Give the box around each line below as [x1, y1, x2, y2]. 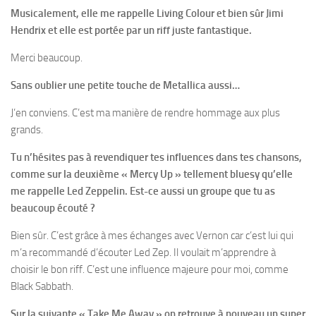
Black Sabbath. [11, 280, 73, 293]
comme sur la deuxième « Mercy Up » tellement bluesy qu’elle [11, 168, 293, 181]
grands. [11, 123, 43, 137]
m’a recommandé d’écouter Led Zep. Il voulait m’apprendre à [11, 246, 276, 260]
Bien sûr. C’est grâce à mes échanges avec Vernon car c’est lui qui [11, 229, 293, 243]
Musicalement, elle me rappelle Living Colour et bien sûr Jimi [11, 7, 284, 20]
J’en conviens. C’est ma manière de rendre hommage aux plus [11, 107, 280, 120]
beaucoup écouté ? [11, 202, 95, 215]
